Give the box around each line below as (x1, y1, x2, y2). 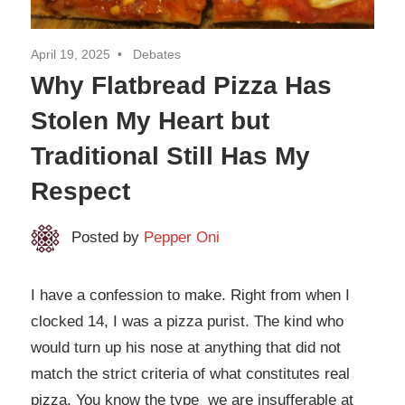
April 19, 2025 (31, 46, 110, 61)
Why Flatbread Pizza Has (31, 71, 332, 99)
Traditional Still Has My (31, 141, 310, 170)
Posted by (71, 228, 144, 246)
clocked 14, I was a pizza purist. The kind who (31, 313, 344, 331)
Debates (133, 46, 181, 61)
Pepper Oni (143, 228, 220, 246)
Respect (31, 176, 130, 205)
